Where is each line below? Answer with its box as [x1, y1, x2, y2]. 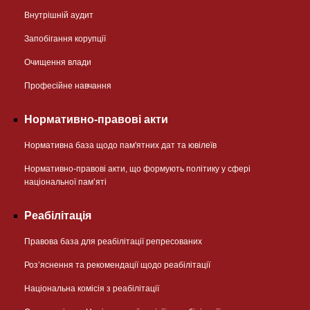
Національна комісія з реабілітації [24, 283, 159, 293]
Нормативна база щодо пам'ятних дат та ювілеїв [24, 140, 217, 150]
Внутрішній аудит [24, 10, 93, 20]
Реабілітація [24, 209, 91, 221]
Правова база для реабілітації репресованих [24, 236, 202, 246]
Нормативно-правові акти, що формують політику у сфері [24, 163, 250, 174]
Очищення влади [24, 57, 91, 67]
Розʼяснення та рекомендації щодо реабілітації [24, 259, 210, 270]
